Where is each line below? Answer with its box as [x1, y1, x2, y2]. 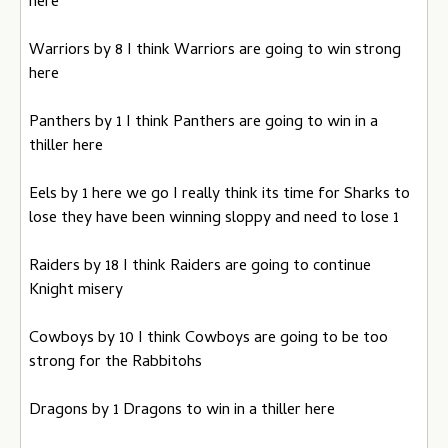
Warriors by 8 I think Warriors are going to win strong [29, 38, 401, 64]
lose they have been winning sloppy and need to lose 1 [29, 206, 399, 232]
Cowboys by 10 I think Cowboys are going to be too [29, 326, 388, 352]
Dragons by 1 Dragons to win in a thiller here [29, 398, 335, 424]
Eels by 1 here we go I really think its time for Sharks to [29, 182, 410, 208]
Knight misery [29, 278, 123, 304]
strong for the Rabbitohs [29, 350, 202, 376]
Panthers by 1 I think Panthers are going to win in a [29, 110, 378, 136]
